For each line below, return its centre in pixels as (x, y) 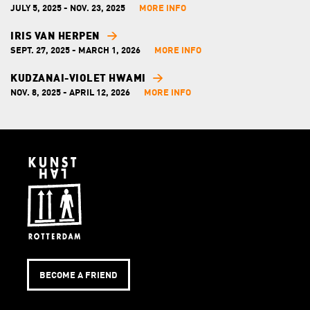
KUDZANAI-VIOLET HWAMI (78, 80)
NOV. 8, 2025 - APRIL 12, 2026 (70, 93)
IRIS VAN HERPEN (55, 37)
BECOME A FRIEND (79, 276)
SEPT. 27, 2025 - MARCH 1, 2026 (75, 51)
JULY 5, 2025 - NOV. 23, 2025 (68, 9)
